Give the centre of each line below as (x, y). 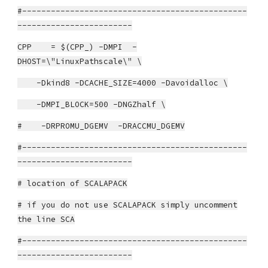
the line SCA (46, 219)
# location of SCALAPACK (73, 183)
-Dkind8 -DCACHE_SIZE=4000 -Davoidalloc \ (123, 83)
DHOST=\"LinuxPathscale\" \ (80, 61)
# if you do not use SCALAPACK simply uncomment (128, 205)
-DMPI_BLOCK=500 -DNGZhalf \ (92, 104)
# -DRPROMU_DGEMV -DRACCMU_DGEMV (101, 126)
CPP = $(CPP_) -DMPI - (77, 47)
